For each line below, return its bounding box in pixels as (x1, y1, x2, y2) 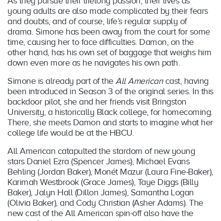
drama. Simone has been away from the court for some (7, 26, 210, 37)
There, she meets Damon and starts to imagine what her (7, 117, 213, 127)
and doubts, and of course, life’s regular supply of (7, 16, 187, 26)
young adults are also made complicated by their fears (7, 5, 208, 16)
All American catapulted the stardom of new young (7, 146, 195, 156)
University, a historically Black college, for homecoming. (7, 107, 213, 117)
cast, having (163, 75, 209, 86)
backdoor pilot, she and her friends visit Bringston (7, 96, 186, 107)
